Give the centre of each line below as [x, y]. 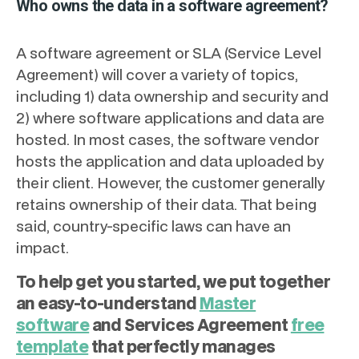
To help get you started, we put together [173, 282]
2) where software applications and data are [170, 118]
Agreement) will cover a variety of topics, [157, 75]
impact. [42, 248]
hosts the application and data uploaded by [170, 161]
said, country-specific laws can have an [153, 226]
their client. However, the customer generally [170, 183]
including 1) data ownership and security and [172, 96]
